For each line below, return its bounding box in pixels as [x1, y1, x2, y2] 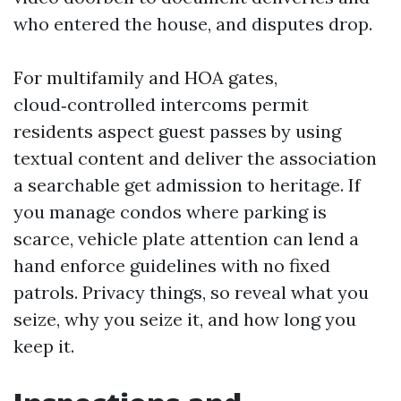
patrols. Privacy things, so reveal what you [13, 281, 369, 303]
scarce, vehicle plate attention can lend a [13, 227, 359, 250]
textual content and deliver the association [13, 147, 377, 169]
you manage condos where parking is [13, 200, 327, 223]
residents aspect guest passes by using [13, 120, 341, 142]
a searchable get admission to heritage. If [13, 174, 361, 196]
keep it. [13, 335, 74, 357]
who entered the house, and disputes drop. [13, 13, 372, 35]
